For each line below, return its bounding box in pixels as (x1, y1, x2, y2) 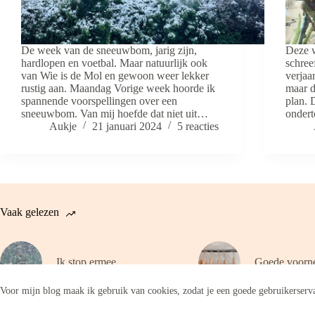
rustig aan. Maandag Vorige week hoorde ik (21, 82, 215, 94)
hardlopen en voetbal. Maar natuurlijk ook (21, 56, 207, 69)
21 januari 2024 (92, 120, 162, 132)
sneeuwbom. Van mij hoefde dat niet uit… (21, 107, 208, 120)
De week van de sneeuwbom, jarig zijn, (21, 44, 197, 56)
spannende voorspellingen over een (21, 94, 177, 107)
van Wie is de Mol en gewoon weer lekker (21, 69, 209, 82)
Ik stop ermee (56, 255, 116, 268)
